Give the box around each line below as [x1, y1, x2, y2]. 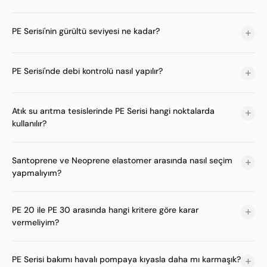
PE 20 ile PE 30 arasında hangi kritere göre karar [12, 204, 198, 215]
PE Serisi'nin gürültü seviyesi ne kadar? [12, 26, 160, 36]
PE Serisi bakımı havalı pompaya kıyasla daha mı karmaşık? [12, 254, 241, 265]
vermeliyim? [12, 217, 59, 228]
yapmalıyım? [12, 167, 61, 178]
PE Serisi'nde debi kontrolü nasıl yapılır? [12, 66, 163, 76]
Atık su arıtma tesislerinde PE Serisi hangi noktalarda [12, 105, 215, 116]
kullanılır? [12, 118, 46, 129]
